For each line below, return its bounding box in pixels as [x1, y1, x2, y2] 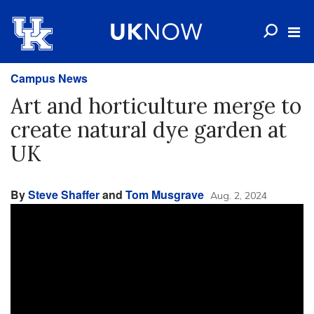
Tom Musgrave [125, 186, 204, 203]
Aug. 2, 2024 [210, 189, 267, 202]
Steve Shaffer [28, 186, 100, 203]
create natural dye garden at [11, 116, 287, 143]
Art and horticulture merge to [11, 93, 301, 119]
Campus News [11, 70, 88, 86]
